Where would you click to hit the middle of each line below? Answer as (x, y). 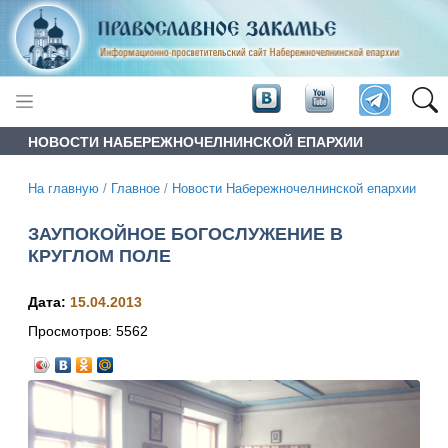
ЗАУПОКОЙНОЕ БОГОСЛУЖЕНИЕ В (185, 233)
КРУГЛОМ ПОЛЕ (99, 255)
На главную (63, 188)
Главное (135, 188)
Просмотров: (72, 331)
